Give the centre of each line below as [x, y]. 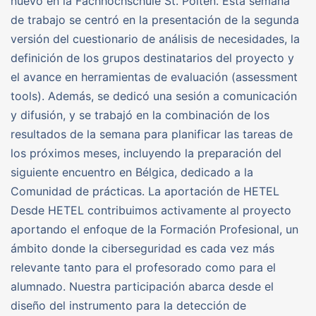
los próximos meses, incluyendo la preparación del [146, 153]
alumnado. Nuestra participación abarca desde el [142, 286]
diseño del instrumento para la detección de [128, 305]
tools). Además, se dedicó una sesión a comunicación [154, 96]
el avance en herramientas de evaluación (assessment [154, 77]
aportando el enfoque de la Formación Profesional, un [154, 229]
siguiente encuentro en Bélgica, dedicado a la [132, 172]
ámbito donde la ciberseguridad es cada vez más [142, 248]
